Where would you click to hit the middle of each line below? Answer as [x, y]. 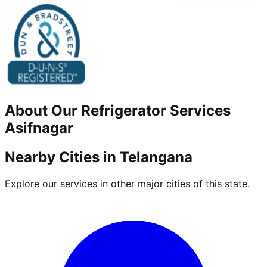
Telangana [156, 157]
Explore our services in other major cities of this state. [127, 183]
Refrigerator [124, 111]
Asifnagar [39, 128]
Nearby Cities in [62, 157]
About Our [43, 111]
